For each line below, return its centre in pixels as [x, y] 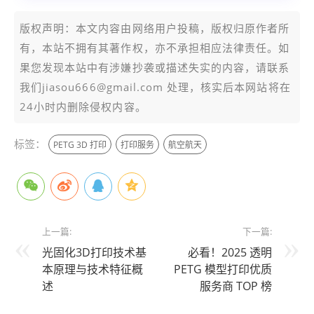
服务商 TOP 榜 [236, 286]
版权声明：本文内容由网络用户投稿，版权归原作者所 [155, 28]
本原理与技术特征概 [93, 269]
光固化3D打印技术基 [94, 252]
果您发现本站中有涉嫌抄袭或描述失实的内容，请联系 [155, 67]
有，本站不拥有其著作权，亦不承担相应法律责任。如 [155, 47]
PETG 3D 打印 [80, 144]
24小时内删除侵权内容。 [83, 106]
